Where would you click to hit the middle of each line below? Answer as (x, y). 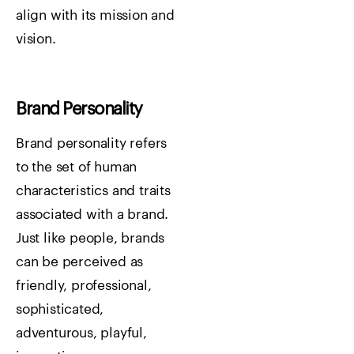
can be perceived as (80, 262)
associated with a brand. (92, 214)
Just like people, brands (90, 238)
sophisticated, (60, 309)
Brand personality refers (92, 143)
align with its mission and (95, 15)
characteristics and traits (93, 190)
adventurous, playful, (81, 333)
